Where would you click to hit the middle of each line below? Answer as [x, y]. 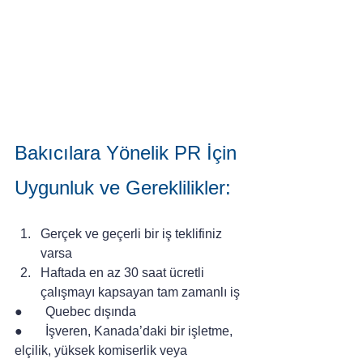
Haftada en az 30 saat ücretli [124, 272]
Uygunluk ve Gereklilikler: [123, 187]
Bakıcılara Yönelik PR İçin [128, 152]
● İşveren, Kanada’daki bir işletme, [125, 331]
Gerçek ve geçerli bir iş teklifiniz [133, 233]
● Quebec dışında [75, 311]
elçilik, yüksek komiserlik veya [102, 350]
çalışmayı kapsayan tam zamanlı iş [140, 292]
